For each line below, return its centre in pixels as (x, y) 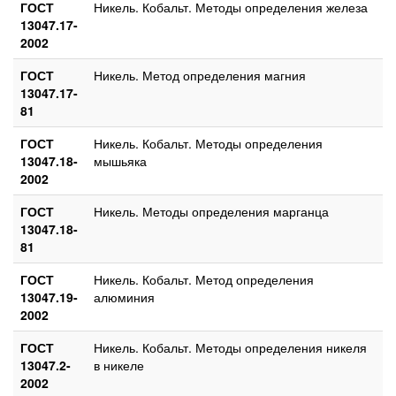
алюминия (124, 297)
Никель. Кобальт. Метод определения (204, 279)
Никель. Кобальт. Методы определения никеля (230, 347)
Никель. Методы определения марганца (211, 211)
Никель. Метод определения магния (200, 75)
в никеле (119, 365)
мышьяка (120, 160)
